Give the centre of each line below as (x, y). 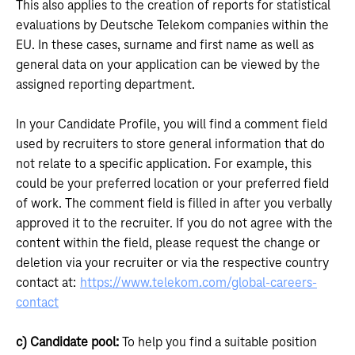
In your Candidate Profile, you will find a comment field (172, 124)
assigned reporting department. (105, 85)
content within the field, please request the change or (168, 243)
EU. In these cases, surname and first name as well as (165, 45)
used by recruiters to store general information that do (170, 144)
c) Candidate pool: (67, 342)
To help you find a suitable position (218, 342)
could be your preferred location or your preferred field (172, 184)
